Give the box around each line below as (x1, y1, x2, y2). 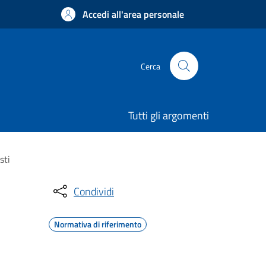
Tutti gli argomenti (128, 107, 209, 123)
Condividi (74, 183, 114, 199)
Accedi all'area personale (83, 7, 184, 21)
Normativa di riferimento (54, 218, 141, 230)
